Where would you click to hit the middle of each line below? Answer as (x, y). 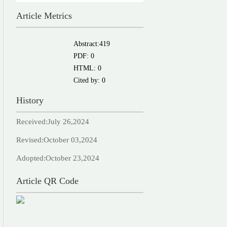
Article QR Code (47, 181)
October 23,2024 (72, 158)
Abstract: (86, 44)
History (30, 100)
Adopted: (31, 158)
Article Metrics (44, 16)
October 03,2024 (70, 140)
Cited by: (88, 80)
